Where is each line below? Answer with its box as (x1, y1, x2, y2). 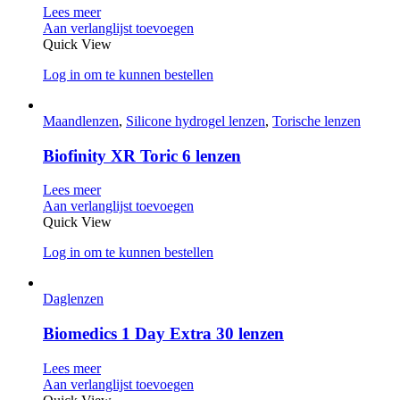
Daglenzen (43, 291, 104, 307)
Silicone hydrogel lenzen (126, 112, 265, 129)
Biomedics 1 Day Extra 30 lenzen (43, 324, 284, 344)
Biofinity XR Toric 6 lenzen (43, 146, 241, 165)
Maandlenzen (43, 112, 119, 129)
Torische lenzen (272, 112, 361, 129)
